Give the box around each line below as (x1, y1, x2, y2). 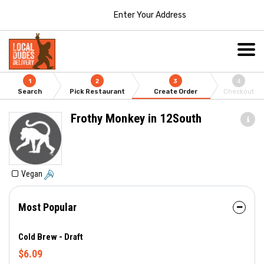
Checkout (223, 88, 255, 95)
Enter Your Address (113, 9, 186, 20)
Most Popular (18, 201, 77, 213)
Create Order (153, 88, 197, 95)
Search (17, 88, 42, 95)
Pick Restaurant (70, 88, 126, 95)
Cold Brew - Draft (18, 232, 83, 242)
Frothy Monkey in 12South (71, 111, 202, 126)
